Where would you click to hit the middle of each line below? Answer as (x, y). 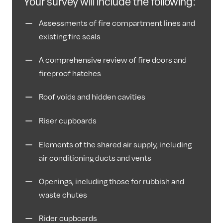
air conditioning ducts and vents (95, 158)
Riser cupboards (68, 121)
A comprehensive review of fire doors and (113, 60)
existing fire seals (70, 37)
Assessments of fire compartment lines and (117, 23)
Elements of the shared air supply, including (115, 145)
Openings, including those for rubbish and (111, 182)
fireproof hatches (70, 74)
